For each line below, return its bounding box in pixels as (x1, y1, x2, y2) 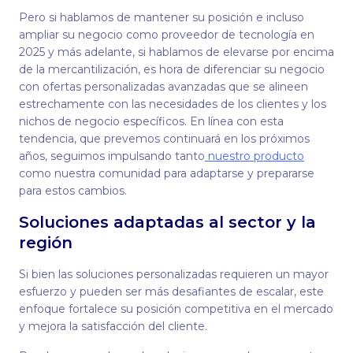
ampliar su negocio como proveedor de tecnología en (19, 28, 314, 42)
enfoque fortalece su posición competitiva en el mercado (19, 302, 333, 316)
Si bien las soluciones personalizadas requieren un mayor (19, 267, 329, 281)
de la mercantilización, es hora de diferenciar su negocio (19, 62, 325, 76)
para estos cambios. (19, 184, 127, 198)
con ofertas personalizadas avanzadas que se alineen (19, 80, 308, 94)
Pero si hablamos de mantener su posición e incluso (19, 10, 304, 24)
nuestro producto (205, 149, 304, 163)
